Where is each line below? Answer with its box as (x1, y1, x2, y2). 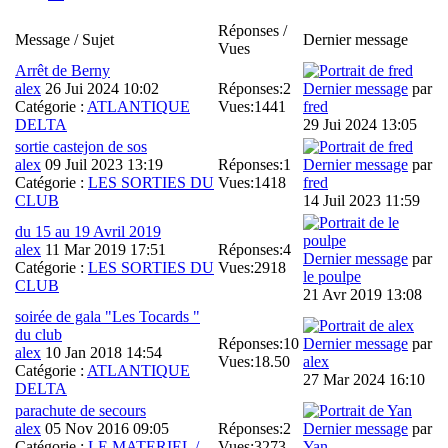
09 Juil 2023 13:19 (41, 155, 163, 173)
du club (15, 325, 62, 343)
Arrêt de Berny (15, 61, 110, 79)
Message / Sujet (15, 30, 114, 48)
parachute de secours (15, 401, 146, 419)
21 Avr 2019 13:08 (303, 285, 422, 303)
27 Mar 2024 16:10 (303, 370, 425, 388)
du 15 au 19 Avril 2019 (15, 222, 161, 240)
